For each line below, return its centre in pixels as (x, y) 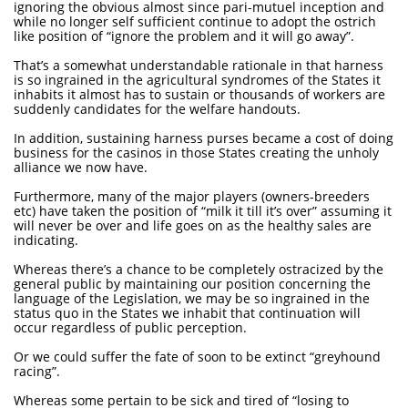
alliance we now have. (81, 167)
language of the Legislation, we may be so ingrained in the (192, 298)
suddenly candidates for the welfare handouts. (157, 109)
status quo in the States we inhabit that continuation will (187, 313)
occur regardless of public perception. (130, 327)
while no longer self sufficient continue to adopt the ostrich (195, 21)
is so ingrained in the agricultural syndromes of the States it (197, 80)
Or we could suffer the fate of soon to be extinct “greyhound (197, 357)
